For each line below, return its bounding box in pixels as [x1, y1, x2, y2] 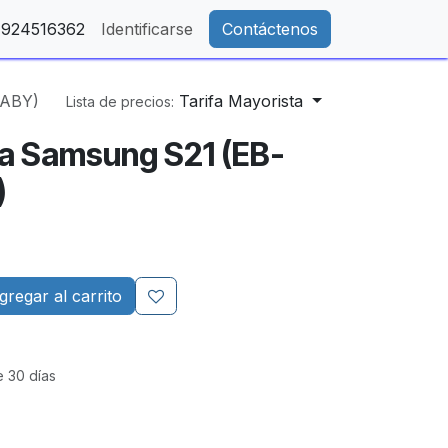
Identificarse [101, 19, 193, 39]
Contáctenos [222, 19, 318, 39]
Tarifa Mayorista [179, 91, 304, 111]
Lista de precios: [66, 93, 175, 110]
